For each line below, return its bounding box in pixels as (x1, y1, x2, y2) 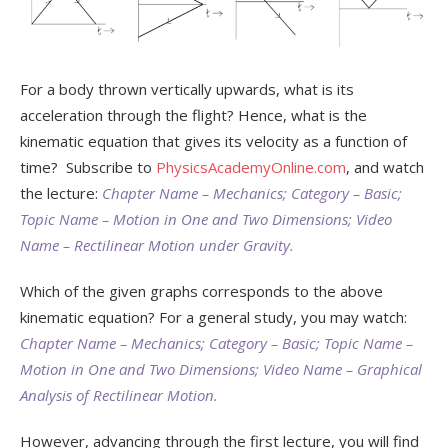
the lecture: (20, 183, 98, 203)
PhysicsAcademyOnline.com (156, 157, 346, 177)
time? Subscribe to (20, 157, 156, 177)
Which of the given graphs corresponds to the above (20, 281, 383, 301)
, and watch (346, 157, 424, 177)
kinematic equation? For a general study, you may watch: (20, 307, 407, 327)
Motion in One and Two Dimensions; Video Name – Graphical (20, 359, 422, 379)
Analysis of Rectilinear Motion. (20, 385, 218, 405)
